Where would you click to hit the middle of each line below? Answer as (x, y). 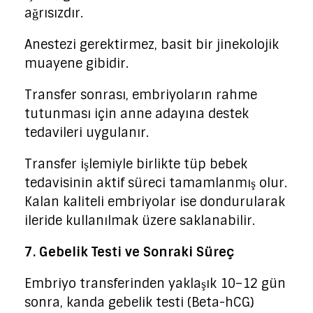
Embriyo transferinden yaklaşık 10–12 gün (155, 284)
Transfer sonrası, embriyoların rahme (141, 95)
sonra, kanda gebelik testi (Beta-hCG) (139, 303)
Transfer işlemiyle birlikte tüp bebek (136, 165)
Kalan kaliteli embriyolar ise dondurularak (155, 202)
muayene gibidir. (77, 64)
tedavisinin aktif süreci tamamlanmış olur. (156, 183)
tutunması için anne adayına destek (137, 114)
